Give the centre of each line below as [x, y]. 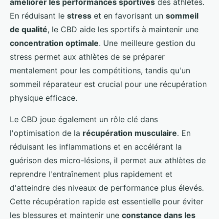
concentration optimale [54, 43]
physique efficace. [44, 98]
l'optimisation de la [46, 133]
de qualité [29, 29]
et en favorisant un [129, 15]
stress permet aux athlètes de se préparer [87, 56]
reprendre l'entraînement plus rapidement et [91, 174]
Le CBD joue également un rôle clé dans [84, 119]
